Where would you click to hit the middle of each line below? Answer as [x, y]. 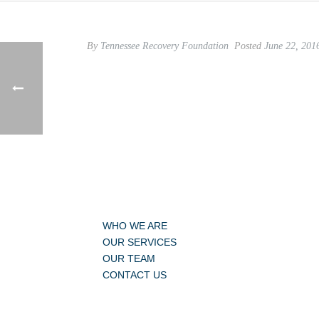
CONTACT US [135, 275]
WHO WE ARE [135, 226]
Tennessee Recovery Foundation [164, 46]
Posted [248, 46]
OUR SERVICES [140, 242]
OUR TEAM [129, 258]
